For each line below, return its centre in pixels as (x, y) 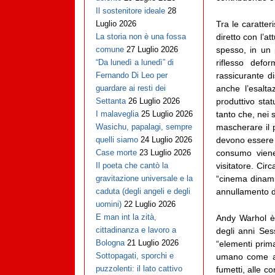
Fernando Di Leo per (131, 76)
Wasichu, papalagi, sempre (144, 127)
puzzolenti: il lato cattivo (139, 269)
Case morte (116, 153)
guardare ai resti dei (130, 88)
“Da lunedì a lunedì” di (134, 63)
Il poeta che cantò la (132, 166)
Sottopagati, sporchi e (134, 256)
